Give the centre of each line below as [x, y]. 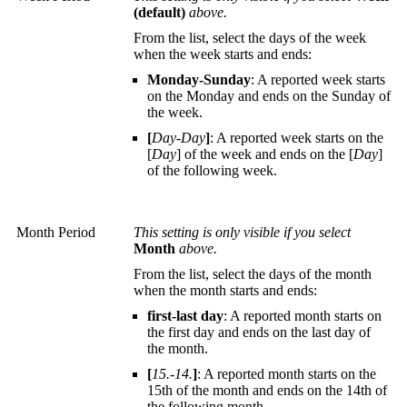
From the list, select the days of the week [250, 38]
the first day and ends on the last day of [259, 333]
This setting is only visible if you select [242, 233]
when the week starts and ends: [223, 55]
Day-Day [179, 138]
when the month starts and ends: [225, 291]
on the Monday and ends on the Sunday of [269, 96]
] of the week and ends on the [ [265, 154]
